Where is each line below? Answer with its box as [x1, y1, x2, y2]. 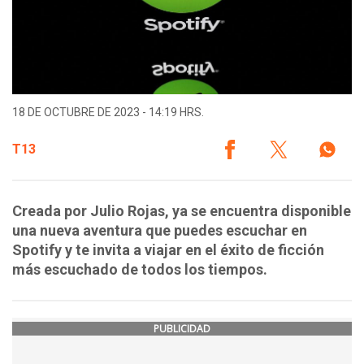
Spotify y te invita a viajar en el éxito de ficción [12, 241, 324, 259]
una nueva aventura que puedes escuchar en [12, 222, 307, 240]
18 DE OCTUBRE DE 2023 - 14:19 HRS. [12, 106, 204, 119]
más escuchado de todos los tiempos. [12, 261, 267, 279]
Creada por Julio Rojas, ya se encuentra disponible [12, 202, 351, 220]
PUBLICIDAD [154, 322, 210, 336]
